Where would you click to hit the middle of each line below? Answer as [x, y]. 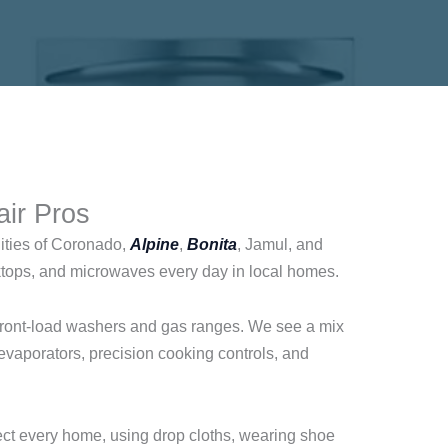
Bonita [212, 245]
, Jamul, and [280, 245]
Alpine [154, 245]
